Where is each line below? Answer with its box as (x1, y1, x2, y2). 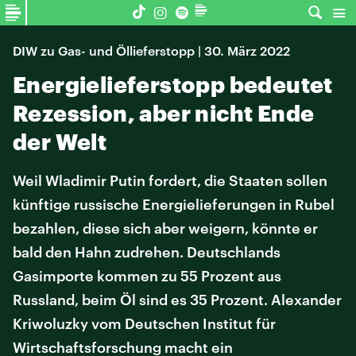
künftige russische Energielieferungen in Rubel (13, 195, 335, 213)
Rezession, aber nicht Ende (13, 100, 315, 126)
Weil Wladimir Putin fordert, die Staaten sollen (13, 172, 327, 189)
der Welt (13, 129, 107, 154)
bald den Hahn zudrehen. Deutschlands (13, 243, 281, 261)
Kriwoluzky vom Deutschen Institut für (13, 315, 276, 332)
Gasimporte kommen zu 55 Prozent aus (13, 267, 281, 284)
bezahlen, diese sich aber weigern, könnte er (13, 219, 318, 237)
